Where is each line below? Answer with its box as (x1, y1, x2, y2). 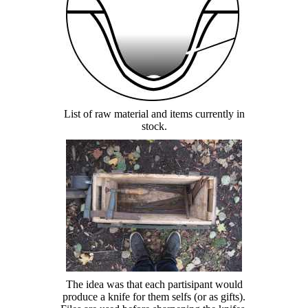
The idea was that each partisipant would (65, 278, 243, 290)
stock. (141, 120, 167, 132)
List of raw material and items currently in (63, 107, 245, 120)
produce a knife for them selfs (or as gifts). (63, 290, 245, 302)
